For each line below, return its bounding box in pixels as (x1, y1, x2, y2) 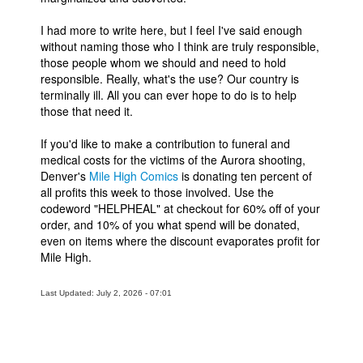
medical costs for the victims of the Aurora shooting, (41, 152, 305, 169)
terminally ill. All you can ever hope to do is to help (41, 87, 297, 104)
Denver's (41, 168, 89, 185)
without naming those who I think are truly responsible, (41, 38, 319, 55)
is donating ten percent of (178, 168, 312, 185)
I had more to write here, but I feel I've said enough (41, 22, 302, 39)
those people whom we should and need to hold (41, 54, 286, 71)
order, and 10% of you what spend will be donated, (41, 216, 300, 233)
